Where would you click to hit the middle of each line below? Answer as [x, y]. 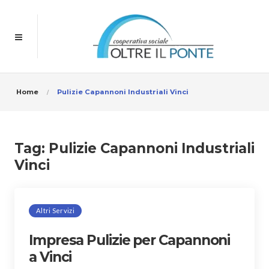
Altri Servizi [55, 210]
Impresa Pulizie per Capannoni [130, 240]
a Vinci [50, 257]
